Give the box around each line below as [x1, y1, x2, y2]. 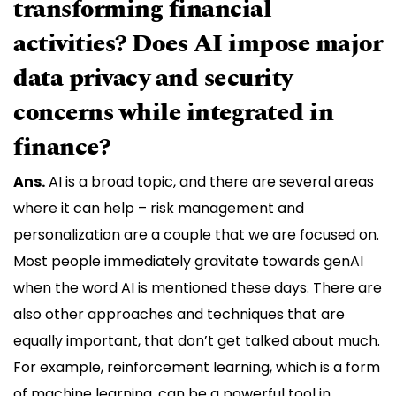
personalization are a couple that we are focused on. [13, 225, 379, 246]
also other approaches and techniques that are [13, 304, 345, 325]
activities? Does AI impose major [13, 25, 382, 64]
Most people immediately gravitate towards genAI [13, 251, 363, 272]
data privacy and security [13, 59, 293, 98]
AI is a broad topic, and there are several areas [45, 171, 374, 193]
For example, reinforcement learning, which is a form [13, 357, 380, 378]
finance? [13, 128, 110, 167]
